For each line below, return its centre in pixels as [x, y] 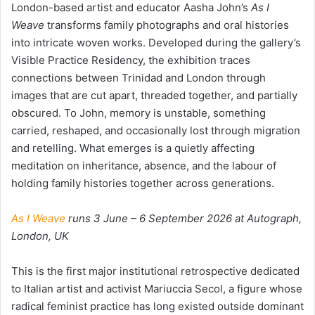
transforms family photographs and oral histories [167, 25]
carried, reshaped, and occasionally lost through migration [156, 130]
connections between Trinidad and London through [139, 77]
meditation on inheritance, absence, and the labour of [144, 165]
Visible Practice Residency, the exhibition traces [131, 60]
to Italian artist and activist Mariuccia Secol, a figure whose [157, 288]
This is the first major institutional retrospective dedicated [155, 271]
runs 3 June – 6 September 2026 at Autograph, [184, 218]
